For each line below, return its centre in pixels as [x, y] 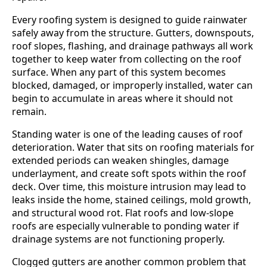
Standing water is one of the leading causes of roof [127, 134]
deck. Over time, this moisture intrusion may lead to [129, 186]
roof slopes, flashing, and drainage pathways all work [133, 46]
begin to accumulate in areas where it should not [122, 98]
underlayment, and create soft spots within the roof [129, 173]
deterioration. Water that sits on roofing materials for [133, 147]
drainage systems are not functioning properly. [118, 239]
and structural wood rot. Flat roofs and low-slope [123, 212]
